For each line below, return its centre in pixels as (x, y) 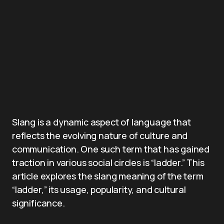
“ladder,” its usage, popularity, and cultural (99, 189)
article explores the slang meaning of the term (108, 176)
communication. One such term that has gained (111, 149)
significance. (38, 203)
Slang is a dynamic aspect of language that (101, 122)
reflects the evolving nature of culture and (100, 135)
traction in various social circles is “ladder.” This (108, 162)
